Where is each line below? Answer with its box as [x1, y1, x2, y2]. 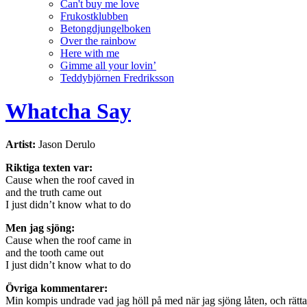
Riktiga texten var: [5, 162, 93, 174]
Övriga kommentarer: [5, 282, 108, 295]
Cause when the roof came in [5, 234, 132, 247]
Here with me [60, 47, 119, 59]
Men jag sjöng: [5, 222, 75, 234]
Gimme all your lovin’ [60, 59, 156, 71]
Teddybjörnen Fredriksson [60, 71, 174, 84]
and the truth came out [5, 186, 101, 199]
